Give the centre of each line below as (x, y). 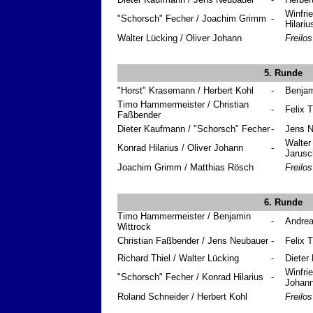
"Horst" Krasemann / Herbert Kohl (185, 91)
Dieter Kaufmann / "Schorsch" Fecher (194, 129)
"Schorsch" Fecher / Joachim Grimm (192, 19)
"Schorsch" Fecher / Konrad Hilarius (190, 277)
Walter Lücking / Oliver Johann (180, 38)
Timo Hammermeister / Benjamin (184, 217)
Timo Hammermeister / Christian (183, 105)
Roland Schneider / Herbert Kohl (182, 297)
